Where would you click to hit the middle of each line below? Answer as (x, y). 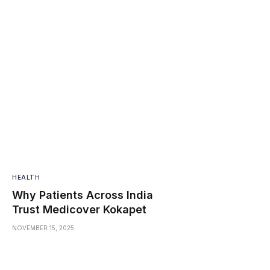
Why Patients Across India (83, 195)
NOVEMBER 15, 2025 (43, 228)
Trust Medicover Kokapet (79, 209)
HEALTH (26, 177)
